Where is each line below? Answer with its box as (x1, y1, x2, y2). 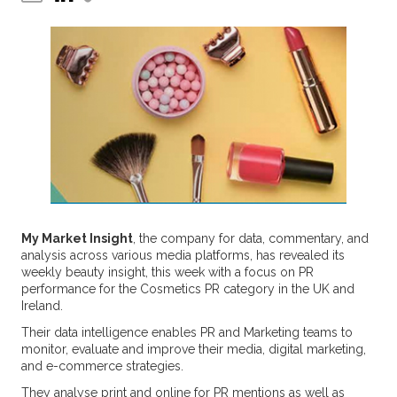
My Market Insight (20, 231, 133, 245)
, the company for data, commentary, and (132, 231, 369, 245)
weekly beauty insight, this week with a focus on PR (20, 265, 314, 279)
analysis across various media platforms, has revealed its (20, 248, 345, 262)
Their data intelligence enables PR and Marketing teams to (20, 325, 353, 339)
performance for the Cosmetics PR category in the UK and (20, 282, 354, 296)
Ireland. (20, 299, 63, 313)
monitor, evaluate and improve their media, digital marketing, (20, 342, 366, 356)
